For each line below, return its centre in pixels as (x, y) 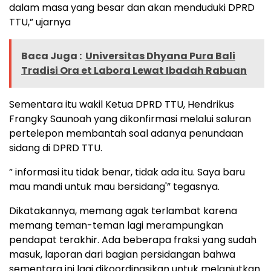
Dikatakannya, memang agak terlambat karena (123, 211)
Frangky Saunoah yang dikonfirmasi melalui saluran (130, 119)
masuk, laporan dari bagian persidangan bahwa (122, 255)
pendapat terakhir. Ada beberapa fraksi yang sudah (133, 240)
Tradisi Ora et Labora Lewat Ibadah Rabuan (134, 71)
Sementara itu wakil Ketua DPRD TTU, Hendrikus (122, 105)
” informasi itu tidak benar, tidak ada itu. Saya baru (127, 172)
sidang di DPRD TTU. (56, 148)
